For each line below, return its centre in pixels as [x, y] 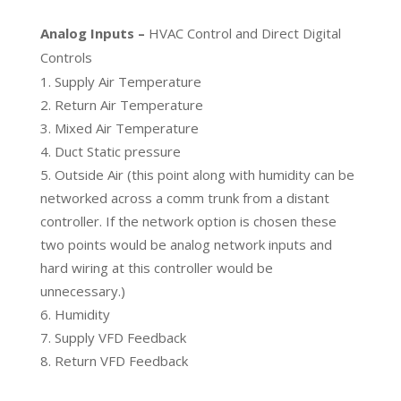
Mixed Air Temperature [126, 128]
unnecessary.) [82, 290]
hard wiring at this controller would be [156, 267]
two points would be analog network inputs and [186, 244]
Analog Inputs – [94, 33]
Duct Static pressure [117, 151]
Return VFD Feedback [121, 360]
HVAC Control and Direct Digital [244, 33]
